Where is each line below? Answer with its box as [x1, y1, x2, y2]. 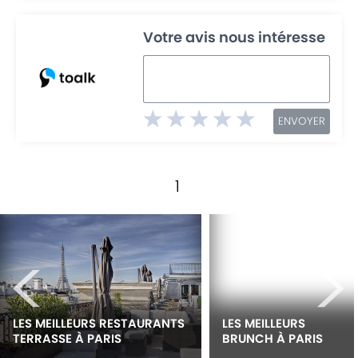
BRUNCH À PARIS [222, 329, 323, 347]
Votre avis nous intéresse [143, 26, 326, 47]
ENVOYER [277, 113, 325, 129]
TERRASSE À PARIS [13, 329, 121, 347]
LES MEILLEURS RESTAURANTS [13, 314, 188, 332]
